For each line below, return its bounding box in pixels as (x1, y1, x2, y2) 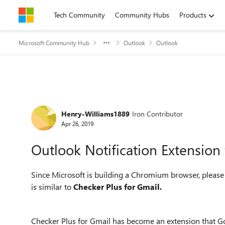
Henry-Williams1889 (61, 108, 130, 119)
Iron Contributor (132, 108, 183, 119)
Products (179, 10, 206, 20)
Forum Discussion (18, 91, 144, 113)
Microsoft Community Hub (19, 39, 89, 47)
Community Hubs (115, 10, 169, 20)
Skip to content (29, 10, 75, 20)
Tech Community (54, 10, 105, 20)
